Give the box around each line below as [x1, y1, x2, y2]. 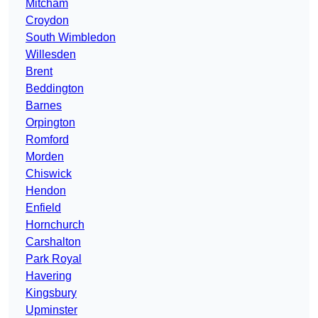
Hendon [26, 185, 66, 197]
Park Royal [26, 253, 82, 265]
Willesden [26, 48, 76, 61]
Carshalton [26, 236, 81, 248]
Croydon [26, 14, 69, 27]
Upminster [26, 304, 77, 317]
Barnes [26, 99, 62, 112]
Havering [26, 270, 72, 283]
